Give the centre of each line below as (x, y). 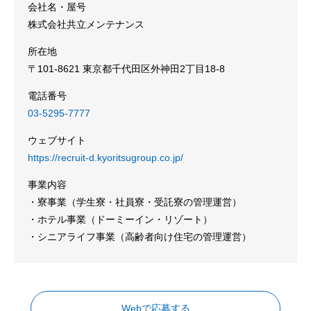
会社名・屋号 (57, 7)
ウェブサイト (57, 141)
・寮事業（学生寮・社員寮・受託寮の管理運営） (135, 202)
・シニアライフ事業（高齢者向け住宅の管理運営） (140, 237)
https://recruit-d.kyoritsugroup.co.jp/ (106, 158)
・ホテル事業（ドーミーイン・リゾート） (120, 220)
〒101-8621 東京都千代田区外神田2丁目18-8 (126, 69)
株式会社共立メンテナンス (86, 25)
